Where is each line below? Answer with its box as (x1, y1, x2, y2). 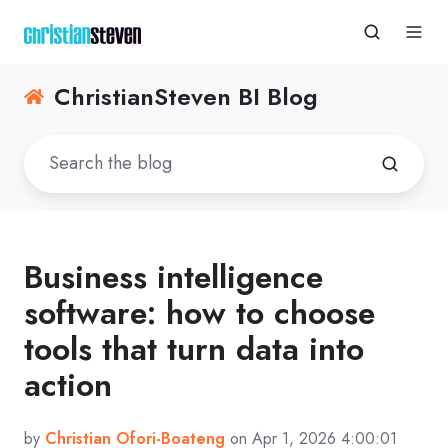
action (24, 361, 112, 408)
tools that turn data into (24, 325, 364, 372)
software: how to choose (24, 289, 375, 336)
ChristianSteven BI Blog (54, 79, 319, 114)
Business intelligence (24, 253, 323, 300)
